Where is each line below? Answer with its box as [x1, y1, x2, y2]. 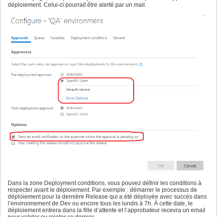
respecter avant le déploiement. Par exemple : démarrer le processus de [8, 186, 197, 194]
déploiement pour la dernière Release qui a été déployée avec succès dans [8, 193, 207, 201]
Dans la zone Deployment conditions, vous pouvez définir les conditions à [8, 180, 201, 187]
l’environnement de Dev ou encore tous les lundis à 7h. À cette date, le [8, 200, 193, 207]
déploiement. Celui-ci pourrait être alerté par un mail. [8, 1, 146, 9]
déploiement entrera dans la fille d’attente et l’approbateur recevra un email [8, 207, 205, 214]
